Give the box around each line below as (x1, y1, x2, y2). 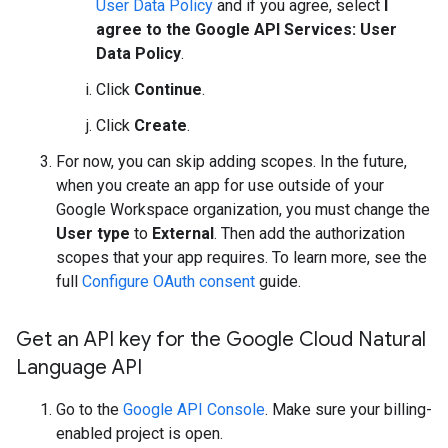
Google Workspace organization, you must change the (56, 200, 430, 220)
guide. (255, 272, 301, 292)
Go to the (56, 400, 123, 420)
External (152, 224, 214, 244)
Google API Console (123, 400, 265, 420)
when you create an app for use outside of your (56, 176, 384, 196)
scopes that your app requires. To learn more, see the (56, 248, 427, 268)
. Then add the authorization (214, 224, 405, 244)
